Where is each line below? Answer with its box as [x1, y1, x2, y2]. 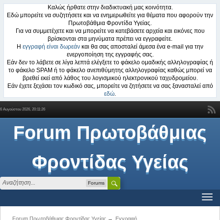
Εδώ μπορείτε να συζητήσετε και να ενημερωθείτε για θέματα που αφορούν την [7, 12, 213, 19]
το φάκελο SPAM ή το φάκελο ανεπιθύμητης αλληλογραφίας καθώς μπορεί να [8, 67, 212, 74]
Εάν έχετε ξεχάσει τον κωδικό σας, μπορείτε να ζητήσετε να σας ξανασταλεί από [7, 82, 213, 89]
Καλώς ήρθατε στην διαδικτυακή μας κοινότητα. [47, 4, 173, 11]
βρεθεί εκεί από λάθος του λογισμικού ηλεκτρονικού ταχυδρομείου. [22, 75, 198, 82]
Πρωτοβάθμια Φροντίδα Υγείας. [68, 20, 152, 27]
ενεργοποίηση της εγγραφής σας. [66, 51, 154, 58]
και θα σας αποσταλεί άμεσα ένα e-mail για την [80, 43, 203, 50]
